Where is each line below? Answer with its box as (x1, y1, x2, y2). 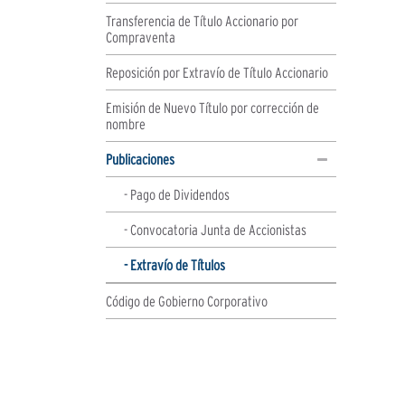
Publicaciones (106, 150, 174, 167)
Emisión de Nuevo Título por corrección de (106, 99, 319, 116)
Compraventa (106, 28, 175, 45)
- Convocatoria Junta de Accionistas (124, 221, 306, 238)
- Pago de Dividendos (124, 185, 230, 202)
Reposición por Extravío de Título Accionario (106, 63, 328, 80)
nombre (106, 115, 146, 132)
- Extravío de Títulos (124, 256, 225, 273)
